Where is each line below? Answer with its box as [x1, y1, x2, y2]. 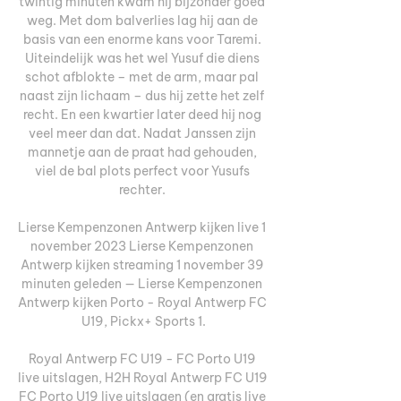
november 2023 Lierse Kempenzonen [30, 237, 253, 254]
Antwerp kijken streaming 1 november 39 [20, 256, 264, 273]
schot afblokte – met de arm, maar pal [25, 68, 259, 85]
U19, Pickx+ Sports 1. [81, 312, 206, 329]
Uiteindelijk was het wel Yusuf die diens [24, 49, 260, 66]
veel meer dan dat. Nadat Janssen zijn [28, 124, 256, 141]
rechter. [118, 181, 168, 198]
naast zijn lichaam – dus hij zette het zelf [20, 87, 264, 104]
